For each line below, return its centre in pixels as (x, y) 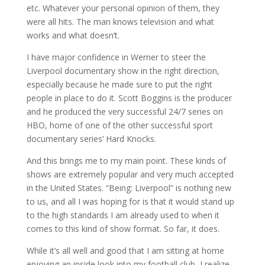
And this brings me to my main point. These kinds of (126, 161)
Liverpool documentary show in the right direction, (123, 71)
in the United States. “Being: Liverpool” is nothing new (129, 188)
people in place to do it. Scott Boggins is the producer (129, 98)
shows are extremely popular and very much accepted (130, 174)
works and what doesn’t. (73, 35)
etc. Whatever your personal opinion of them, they (123, 8)
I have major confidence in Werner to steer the (116, 57)
